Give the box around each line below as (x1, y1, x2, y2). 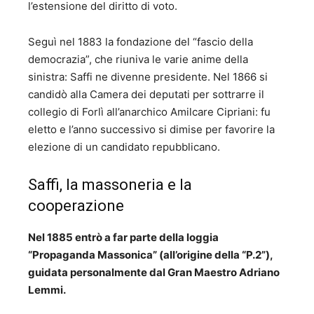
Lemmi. (28, 283, 66, 297)
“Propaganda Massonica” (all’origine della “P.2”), (28, 248, 273, 262)
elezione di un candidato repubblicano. (28, 140, 220, 154)
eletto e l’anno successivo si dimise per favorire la (28, 123, 275, 137)
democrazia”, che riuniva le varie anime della (28, 53, 248, 67)
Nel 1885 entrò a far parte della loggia (28, 231, 219, 245)
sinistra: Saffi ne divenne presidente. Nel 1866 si (28, 70, 268, 84)
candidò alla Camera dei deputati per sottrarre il (28, 88, 264, 102)
